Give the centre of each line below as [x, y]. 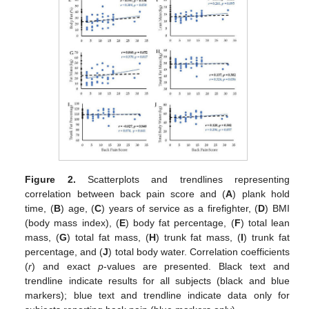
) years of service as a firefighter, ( [180, 209]
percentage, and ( [64, 252]
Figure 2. [50, 180]
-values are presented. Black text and [196, 267]
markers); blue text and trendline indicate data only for [157, 296]
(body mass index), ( [72, 223]
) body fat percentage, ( [180, 223]
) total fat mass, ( [108, 238]
